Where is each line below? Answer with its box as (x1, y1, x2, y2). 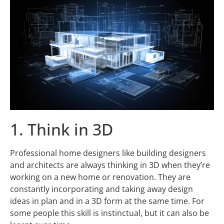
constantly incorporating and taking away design (10, 183, 193, 194)
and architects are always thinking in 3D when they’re (10, 159, 210, 170)
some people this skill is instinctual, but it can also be (10, 207, 209, 218)
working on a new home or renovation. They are (10, 171, 190, 182)
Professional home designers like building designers (10, 147, 206, 158)
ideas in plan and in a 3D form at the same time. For (10, 195, 204, 206)
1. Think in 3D (10, 118, 113, 140)
